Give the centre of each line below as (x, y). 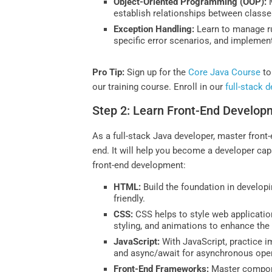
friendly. (130, 199)
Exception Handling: (154, 29)
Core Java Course (225, 73)
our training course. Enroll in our (159, 87)
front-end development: (139, 165)
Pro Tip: (110, 73)
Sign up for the (157, 73)
